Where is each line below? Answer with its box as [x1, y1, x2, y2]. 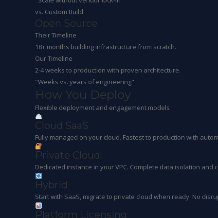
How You [35, 88, 90, 102]
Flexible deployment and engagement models [35, 103, 170, 112]
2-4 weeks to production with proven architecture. [35, 66, 181, 74]
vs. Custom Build [35, 7, 83, 16]
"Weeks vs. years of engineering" [35, 77, 134, 86]
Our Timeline [35, 54, 73, 63]
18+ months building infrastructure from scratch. [35, 42, 176, 51]
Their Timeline [35, 31, 76, 39]
